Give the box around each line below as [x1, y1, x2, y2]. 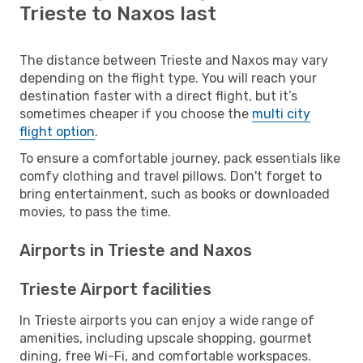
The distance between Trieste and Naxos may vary [19, 52, 328, 68]
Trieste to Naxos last [19, 2, 216, 25]
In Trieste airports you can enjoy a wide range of [19, 312, 314, 328]
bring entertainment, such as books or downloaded [19, 186, 330, 202]
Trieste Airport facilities [19, 279, 211, 299]
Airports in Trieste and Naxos [19, 240, 252, 260]
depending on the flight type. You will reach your [19, 70, 317, 86]
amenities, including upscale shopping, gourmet [19, 330, 312, 346]
